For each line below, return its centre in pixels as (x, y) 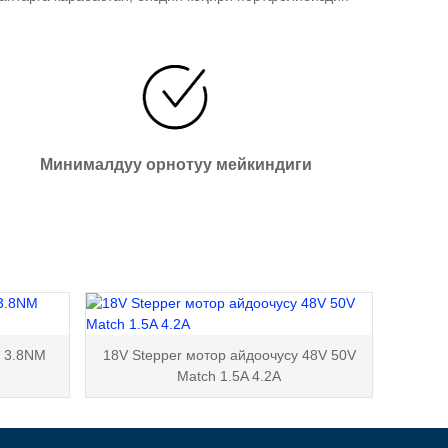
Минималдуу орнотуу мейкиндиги (175, 164)
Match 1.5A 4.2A (229, 375)
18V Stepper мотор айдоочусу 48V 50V (229, 354)
